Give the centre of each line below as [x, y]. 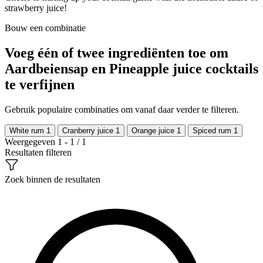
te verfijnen [40, 84]
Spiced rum [213, 130]
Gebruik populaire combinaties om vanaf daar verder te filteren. [122, 109]
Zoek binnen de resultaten [53, 179]
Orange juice [154, 130]
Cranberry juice [89, 130]
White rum [28, 130]
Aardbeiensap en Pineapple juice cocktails [131, 68]
